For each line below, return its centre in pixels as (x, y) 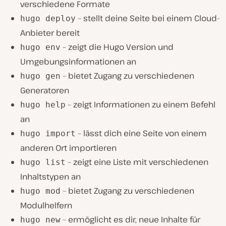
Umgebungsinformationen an (78, 61)
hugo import (48, 133)
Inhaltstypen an (50, 176)
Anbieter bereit (50, 33)
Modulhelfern (46, 205)
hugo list (43, 162)
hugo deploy (48, 18)
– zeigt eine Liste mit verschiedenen (137, 162)
